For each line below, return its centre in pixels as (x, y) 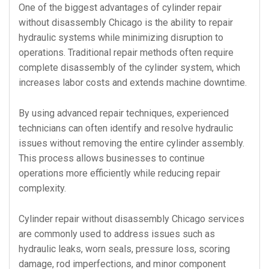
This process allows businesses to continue (112, 158)
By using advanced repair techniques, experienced (124, 113)
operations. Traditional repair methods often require (126, 53)
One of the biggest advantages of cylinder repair (120, 8)
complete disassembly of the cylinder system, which (129, 68)
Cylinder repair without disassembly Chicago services (131, 219)
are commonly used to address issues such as (117, 234)
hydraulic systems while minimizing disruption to (121, 38)
